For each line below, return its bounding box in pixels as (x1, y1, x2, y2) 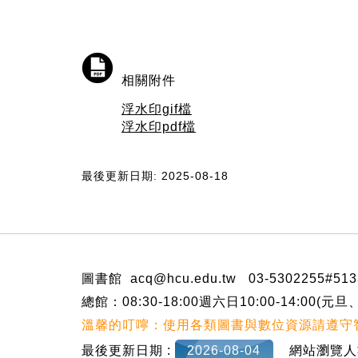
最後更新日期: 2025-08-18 (82, 169, 229, 183)
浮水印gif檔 (121, 102, 192, 117)
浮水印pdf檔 (121, 120, 196, 134)
